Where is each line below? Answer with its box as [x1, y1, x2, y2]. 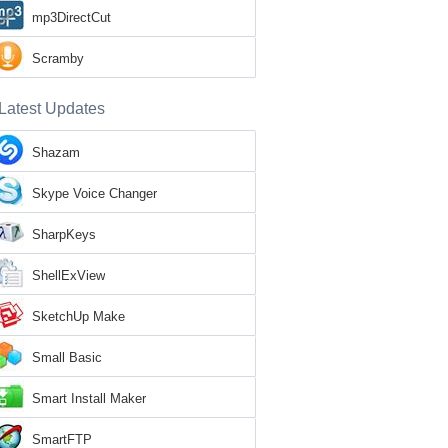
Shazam [32, 145, 80, 160]
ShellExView [32, 268, 105, 283]
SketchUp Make [32, 309, 125, 324]
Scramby [32, 51, 84, 66]
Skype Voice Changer [32, 186, 157, 201]
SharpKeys [32, 227, 96, 242]
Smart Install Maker [32, 391, 146, 406]
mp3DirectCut [32, 10, 111, 25]
